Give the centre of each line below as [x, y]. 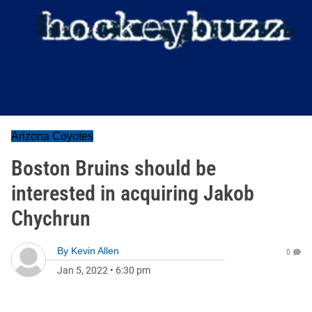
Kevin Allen [95, 251]
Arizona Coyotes [52, 136]
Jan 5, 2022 [83, 270]
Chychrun [51, 218]
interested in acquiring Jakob [133, 193]
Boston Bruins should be [114, 168]
